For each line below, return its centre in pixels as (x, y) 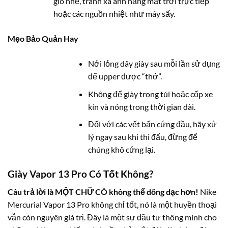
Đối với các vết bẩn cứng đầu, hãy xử (153, 124)
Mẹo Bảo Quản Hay (43, 38)
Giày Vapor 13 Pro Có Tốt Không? (80, 174)
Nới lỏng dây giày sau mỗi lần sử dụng (154, 63)
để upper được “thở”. (125, 76)
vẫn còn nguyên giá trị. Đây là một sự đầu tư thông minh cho (112, 217)
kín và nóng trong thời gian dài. (142, 106)
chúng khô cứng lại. (122, 150)
